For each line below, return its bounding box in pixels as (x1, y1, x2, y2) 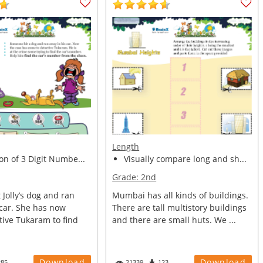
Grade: (112, 171, 141, 183)
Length (112, 141, 140, 152)
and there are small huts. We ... (112, 214, 237, 225)
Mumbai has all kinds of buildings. (112, 190, 249, 201)
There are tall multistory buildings (112, 202, 247, 213)
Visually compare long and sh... (124, 153, 247, 164)
